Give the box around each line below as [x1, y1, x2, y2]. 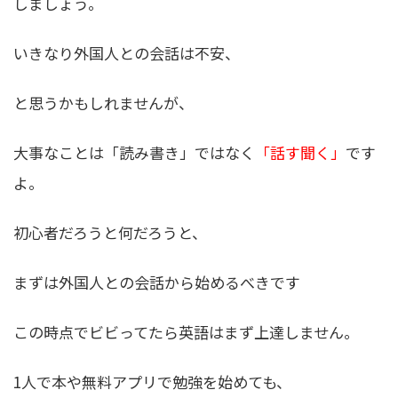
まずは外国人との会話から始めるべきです [13, 271, 300, 294]
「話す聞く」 [255, 140, 346, 163]
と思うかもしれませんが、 [13, 91, 194, 114]
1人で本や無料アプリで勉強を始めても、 [13, 370, 291, 394]
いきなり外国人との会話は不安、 [13, 41, 240, 64]
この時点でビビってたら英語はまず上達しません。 [13, 321, 359, 344]
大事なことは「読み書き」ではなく [13, 140, 255, 163]
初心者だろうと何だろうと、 [13, 221, 207, 244]
